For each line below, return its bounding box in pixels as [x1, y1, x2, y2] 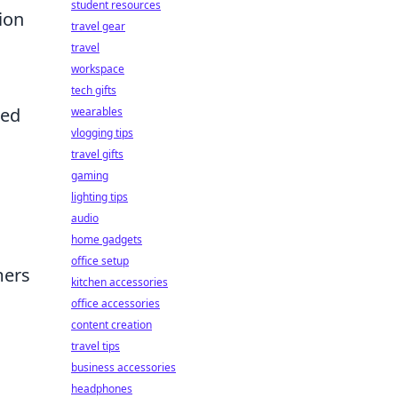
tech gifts [71, 83, 116, 98]
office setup [71, 253, 129, 268]
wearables [71, 104, 123, 119]
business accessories [71, 360, 176, 375]
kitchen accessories [71, 275, 168, 290]
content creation [71, 317, 152, 332]
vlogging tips [71, 125, 133, 140]
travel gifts [71, 147, 123, 162]
